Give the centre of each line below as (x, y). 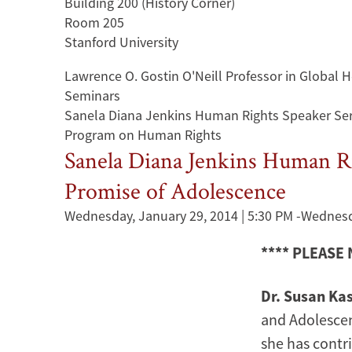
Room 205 (94, 22)
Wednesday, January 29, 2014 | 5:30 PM (179, 216)
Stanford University (121, 42)
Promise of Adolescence (175, 191)
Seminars (92, 95)
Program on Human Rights (143, 135)
